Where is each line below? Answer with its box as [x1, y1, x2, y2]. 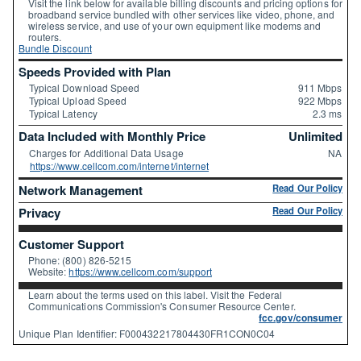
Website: [28, 264, 69, 279]
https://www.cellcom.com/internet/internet [30, 158, 210, 172]
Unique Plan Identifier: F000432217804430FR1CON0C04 [19, 326, 276, 341]
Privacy [19, 204, 61, 222]
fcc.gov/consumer [259, 310, 342, 326]
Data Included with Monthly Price [19, 127, 206, 146]
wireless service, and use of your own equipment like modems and [28, 18, 322, 32]
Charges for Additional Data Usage [29, 145, 184, 160]
